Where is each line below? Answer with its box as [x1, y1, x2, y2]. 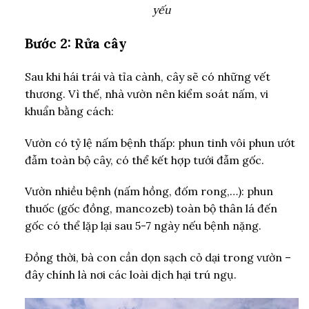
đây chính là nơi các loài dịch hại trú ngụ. [24, 268, 237, 282]
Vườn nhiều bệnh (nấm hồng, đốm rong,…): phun [24, 184, 273, 199]
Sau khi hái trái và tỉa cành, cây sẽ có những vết [24, 69, 270, 83]
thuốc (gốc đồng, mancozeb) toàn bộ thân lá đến [24, 201, 277, 216]
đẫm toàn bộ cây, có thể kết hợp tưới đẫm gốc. [24, 152, 264, 167]
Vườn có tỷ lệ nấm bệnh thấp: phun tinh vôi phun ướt [24, 135, 295, 150]
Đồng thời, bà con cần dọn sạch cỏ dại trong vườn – [24, 250, 291, 265]
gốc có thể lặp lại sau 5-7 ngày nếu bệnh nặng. [24, 219, 261, 233]
